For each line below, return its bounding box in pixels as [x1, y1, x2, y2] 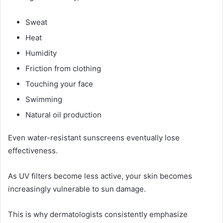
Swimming [25, 95, 62, 105]
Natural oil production [25, 110, 102, 120]
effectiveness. [8, 146, 58, 156]
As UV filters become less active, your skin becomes [8, 171, 192, 181]
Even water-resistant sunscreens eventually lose [8, 133, 180, 143]
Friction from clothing [25, 64, 101, 74]
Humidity [25, 48, 57, 58]
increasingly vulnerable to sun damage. [8, 184, 146, 194]
